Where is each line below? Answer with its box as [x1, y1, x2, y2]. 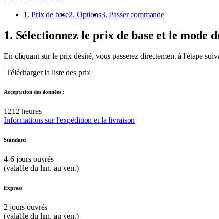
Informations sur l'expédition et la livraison [4, 116, 135, 125]
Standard [4, 137, 26, 143]
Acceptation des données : [4, 89, 65, 95]
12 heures [12, 107, 42, 116]
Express [4, 185, 22, 191]
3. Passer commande [101, 10, 164, 19]
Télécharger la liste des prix [4, 68, 90, 77]
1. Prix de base [23, 10, 69, 19]
